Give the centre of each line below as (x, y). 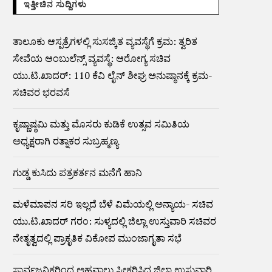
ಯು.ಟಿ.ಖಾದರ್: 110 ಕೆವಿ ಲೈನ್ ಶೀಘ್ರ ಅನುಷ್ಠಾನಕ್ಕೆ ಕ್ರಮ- (112, 75)
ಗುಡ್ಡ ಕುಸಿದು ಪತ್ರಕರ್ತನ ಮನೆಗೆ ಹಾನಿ (77, 172)
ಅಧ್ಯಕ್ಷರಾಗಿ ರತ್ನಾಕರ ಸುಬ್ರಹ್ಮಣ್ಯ (66, 141)
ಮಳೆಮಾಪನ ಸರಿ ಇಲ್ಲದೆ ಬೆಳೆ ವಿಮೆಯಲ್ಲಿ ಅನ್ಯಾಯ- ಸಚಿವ (113, 204)
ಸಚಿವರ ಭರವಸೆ (41, 92)
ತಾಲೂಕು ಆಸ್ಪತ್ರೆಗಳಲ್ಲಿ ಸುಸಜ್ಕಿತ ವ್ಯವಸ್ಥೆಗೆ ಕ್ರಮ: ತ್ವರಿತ (105, 41)
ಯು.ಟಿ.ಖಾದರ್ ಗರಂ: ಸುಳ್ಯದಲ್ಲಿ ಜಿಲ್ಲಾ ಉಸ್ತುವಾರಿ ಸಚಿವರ (114, 221)
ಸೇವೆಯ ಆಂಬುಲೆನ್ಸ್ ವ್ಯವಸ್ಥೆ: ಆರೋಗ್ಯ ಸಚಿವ (92, 58)
